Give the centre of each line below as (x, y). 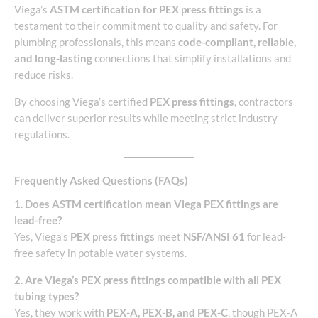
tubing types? (46, 296)
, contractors (264, 102)
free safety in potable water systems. (100, 253)
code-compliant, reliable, (237, 43)
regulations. (42, 134)
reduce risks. (44, 75)
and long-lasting (53, 59)
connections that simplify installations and (192, 59)
